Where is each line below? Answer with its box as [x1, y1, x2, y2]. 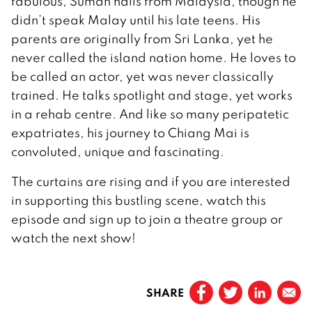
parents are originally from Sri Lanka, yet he [11, 30, 273, 47]
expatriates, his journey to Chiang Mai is [11, 124, 249, 141]
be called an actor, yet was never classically [11, 68, 274, 84]
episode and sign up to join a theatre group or [11, 210, 283, 227]
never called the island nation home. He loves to [11, 49, 296, 65]
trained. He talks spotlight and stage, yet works [11, 86, 292, 103]
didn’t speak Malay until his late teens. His [11, 11, 260, 28]
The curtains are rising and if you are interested [11, 173, 290, 189]
